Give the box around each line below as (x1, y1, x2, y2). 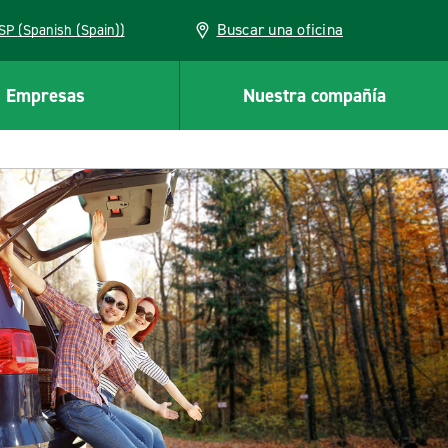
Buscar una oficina (216, 19, 343, 40)
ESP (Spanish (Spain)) (17, 20, 125, 40)
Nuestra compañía (242, 82, 386, 108)
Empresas (5, 82, 85, 108)
